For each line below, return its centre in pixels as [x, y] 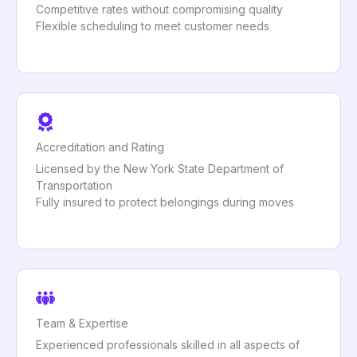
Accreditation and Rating [100, 147]
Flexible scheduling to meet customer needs [153, 26]
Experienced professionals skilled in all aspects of [168, 345]
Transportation [74, 186]
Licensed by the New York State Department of [160, 169]
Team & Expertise [82, 324]
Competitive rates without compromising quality [159, 10]
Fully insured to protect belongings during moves [165, 202]
